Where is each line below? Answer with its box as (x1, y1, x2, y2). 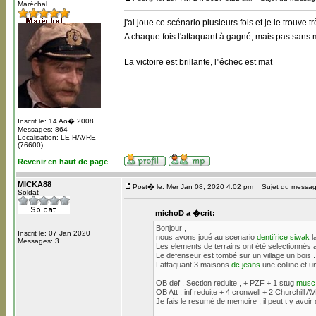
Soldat (18, 188, 39, 196)
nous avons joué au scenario (155, 233, 257, 241)
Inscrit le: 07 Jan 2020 (18, 229, 90, 237)
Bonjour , (155, 224, 186, 232)
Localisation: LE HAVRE (18, 133, 96, 141)
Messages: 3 (18, 237, 59, 245)
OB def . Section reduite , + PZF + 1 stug (155, 279, 296, 287)
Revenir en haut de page (18, 157, 108, 166)
